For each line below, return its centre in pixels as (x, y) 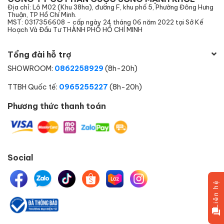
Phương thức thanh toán (57, 105)
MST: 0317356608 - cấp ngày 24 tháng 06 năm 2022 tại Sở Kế (105, 22)
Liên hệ (216, 194)
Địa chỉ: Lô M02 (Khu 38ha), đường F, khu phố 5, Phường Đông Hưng (110, 7)
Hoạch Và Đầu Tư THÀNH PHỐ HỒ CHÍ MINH (75, 29)
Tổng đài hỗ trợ (39, 54)
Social (20, 157)
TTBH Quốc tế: (32, 86)
